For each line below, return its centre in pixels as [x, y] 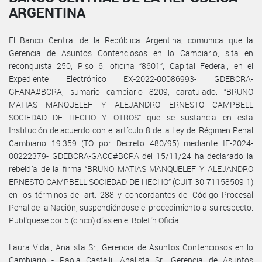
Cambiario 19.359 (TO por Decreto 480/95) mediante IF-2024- [131, 143]
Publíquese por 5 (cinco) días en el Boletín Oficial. [96, 220]
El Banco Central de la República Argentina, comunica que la [131, 40]
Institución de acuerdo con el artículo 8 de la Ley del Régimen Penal [131, 130]
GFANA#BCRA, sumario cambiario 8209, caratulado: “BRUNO [131, 91]
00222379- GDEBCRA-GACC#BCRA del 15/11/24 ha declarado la [131, 156]
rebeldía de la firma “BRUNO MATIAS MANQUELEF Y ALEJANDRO [131, 168]
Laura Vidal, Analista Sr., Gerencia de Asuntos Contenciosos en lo [131, 247]
